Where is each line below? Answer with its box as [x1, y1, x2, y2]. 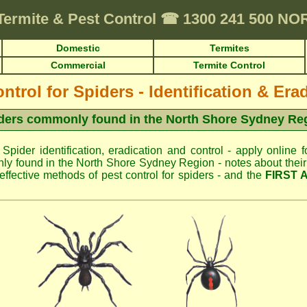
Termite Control [193, 60, 265, 71]
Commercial [50, 60, 106, 71]
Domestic [56, 42, 100, 53]
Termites [209, 42, 249, 53]
